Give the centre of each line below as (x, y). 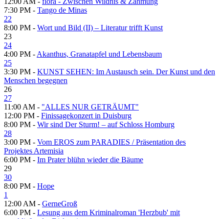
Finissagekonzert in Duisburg (86, 115)
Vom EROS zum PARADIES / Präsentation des (111, 142)
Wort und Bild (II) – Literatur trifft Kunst (100, 27)
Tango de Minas (62, 10)
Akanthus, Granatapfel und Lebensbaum (99, 54)
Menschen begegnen (36, 80)
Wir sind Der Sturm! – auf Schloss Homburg (106, 124)
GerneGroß (60, 203)
